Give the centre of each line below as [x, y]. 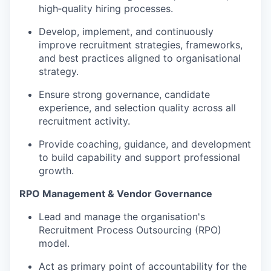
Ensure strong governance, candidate [124, 95]
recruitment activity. [84, 121]
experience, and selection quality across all [137, 108]
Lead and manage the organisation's [122, 217]
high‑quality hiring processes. [106, 9]
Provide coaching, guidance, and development [145, 144]
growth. [56, 171]
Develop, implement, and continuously [126, 32]
